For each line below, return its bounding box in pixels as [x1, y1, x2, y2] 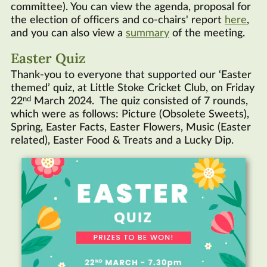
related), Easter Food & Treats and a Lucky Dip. [11, 135, 234, 147]
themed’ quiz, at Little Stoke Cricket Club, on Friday [11, 83, 254, 94]
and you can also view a [11, 28, 126, 39]
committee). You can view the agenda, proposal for [11, 2, 251, 13]
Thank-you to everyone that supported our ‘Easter [11, 70, 252, 81]
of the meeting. [169, 28, 245, 39]
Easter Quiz [11, 49, 86, 67]
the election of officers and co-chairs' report [11, 15, 225, 26]
